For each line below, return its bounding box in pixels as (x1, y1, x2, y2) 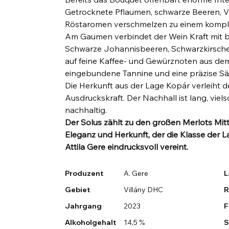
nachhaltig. (65, 105, 107, 116)
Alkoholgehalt (65, 218, 117, 227)
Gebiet (65, 185, 90, 195)
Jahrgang (65, 201, 102, 211)
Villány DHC (123, 185, 163, 195)
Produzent (65, 169, 104, 178)
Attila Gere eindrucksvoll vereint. (65, 142, 189, 152)
